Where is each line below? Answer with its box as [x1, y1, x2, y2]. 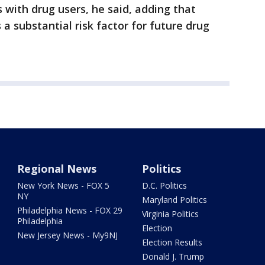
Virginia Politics [141, 208, 199, 219]
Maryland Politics [141, 194, 207, 205]
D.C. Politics [141, 180, 187, 191]
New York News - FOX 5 [17, 180, 110, 191]
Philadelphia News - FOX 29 [17, 205, 123, 216]
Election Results [141, 237, 202, 248]
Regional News [17, 161, 97, 176]
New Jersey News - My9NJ [17, 230, 118, 241]
